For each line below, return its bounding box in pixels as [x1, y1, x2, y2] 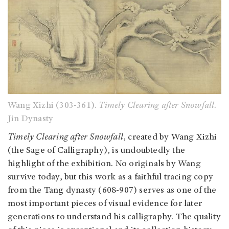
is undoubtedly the [112, 146, 186, 156]
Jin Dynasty [8, 114, 54, 124]
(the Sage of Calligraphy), [8, 146, 110, 156]
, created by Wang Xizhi [123, 133, 217, 143]
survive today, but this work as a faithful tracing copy [8, 173, 214, 182]
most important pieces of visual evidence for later [8, 199, 202, 209]
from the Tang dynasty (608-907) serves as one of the [8, 186, 217, 196]
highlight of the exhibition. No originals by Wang [8, 159, 201, 169]
